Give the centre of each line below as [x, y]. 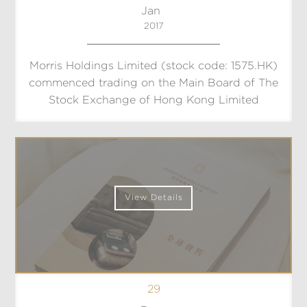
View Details [153, 197]
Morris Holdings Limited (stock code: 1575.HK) [153, 66]
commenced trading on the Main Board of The [153, 84]
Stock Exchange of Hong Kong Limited [153, 101]
